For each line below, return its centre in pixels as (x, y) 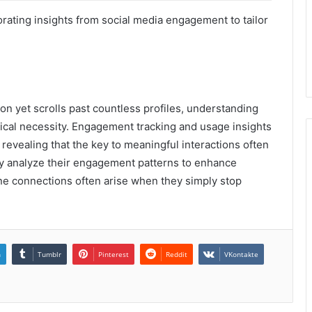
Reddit (177, 255)
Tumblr (49, 255)
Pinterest (114, 255)
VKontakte (241, 255)
